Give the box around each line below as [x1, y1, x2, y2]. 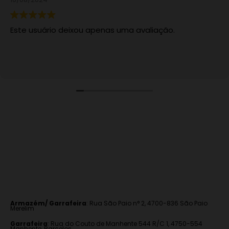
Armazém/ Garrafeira [10, 198, 86, 208]
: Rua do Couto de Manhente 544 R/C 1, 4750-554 [48, 219, 202, 228]
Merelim [10, 203, 34, 213]
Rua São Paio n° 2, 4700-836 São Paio [89, 198, 208, 208]
